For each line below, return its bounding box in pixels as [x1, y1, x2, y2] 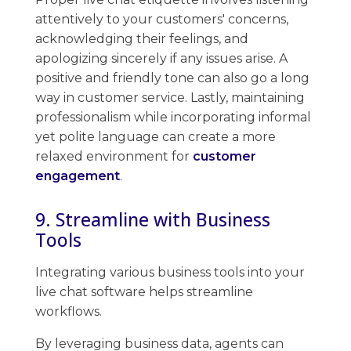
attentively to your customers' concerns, [35, 11, 288, 27]
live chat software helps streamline [35, 284, 253, 299]
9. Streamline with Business [35, 206, 270, 232]
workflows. [35, 303, 105, 319]
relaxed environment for [35, 148, 193, 164]
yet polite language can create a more [35, 128, 276, 144]
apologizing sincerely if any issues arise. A [35, 50, 288, 66]
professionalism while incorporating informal [35, 109, 311, 125]
